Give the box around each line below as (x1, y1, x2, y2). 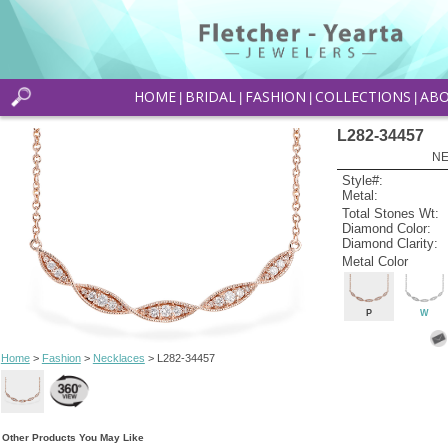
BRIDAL (184, 87, 236, 107)
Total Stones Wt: (342, 205, 440, 221)
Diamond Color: (342, 220, 432, 236)
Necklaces (92, 351, 145, 364)
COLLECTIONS (314, 87, 411, 107)
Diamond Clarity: (342, 235, 439, 251)
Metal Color (342, 253, 409, 269)
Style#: (342, 173, 384, 189)
